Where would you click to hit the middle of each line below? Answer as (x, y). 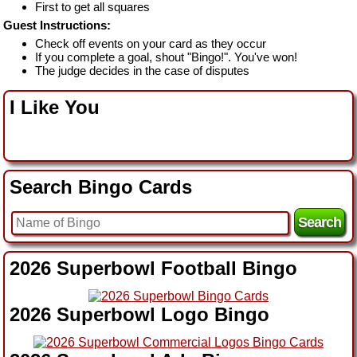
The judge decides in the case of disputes (142, 70)
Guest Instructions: (57, 25)
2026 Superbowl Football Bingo (153, 268)
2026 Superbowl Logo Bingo (139, 314)
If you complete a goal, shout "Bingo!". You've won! (166, 57)
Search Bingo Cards (101, 186)
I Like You (55, 107)
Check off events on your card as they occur (151, 43)
